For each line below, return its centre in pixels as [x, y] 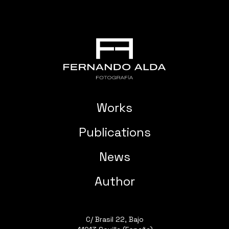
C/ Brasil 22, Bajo [114, 219]
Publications [114, 132]
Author [114, 181]
